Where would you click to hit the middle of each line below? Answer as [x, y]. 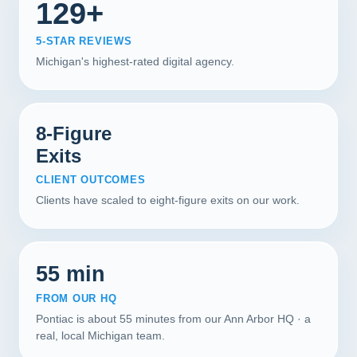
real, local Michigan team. [100, 335]
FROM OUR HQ [76, 298]
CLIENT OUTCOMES [91, 180]
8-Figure [74, 133]
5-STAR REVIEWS [84, 41]
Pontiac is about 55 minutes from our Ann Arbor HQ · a [173, 319]
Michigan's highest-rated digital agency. [135, 61]
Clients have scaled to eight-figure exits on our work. [168, 200]
